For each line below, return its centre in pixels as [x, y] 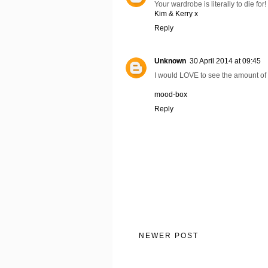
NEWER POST [169, 236]
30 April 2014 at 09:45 [225, 61]
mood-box [171, 95]
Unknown [170, 61]
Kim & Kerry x [176, 14]
